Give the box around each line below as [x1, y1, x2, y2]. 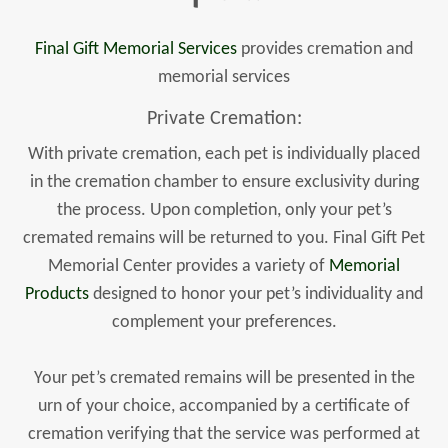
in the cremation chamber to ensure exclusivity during [29, 173, 419, 192]
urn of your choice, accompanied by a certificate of [38, 397, 410, 416]
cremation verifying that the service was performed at [28, 425, 420, 444]
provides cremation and [237, 40, 413, 59]
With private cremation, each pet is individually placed [28, 145, 420, 164]
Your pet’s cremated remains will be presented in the [33, 369, 415, 388]
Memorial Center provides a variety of [48, 257, 329, 276]
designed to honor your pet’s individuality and [89, 285, 423, 304]
